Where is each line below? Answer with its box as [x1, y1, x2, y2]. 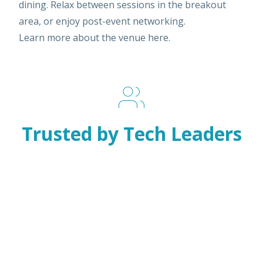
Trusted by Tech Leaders [21, 121, 242, 146]
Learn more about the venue [19, 31, 148, 44]
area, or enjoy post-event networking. [19, 15, 186, 28]
